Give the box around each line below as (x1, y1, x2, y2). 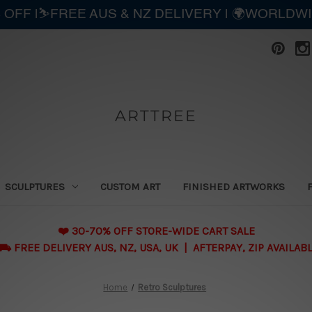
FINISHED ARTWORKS (182, 180, 286, 193)
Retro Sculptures (138, 281, 207, 292)
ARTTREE (114, 106, 197, 125)
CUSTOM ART (100, 180, 161, 193)
